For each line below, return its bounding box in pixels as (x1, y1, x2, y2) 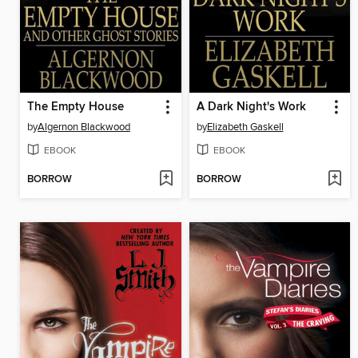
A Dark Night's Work (196, 99, 306, 114)
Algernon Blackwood (38, 120, 130, 133)
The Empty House (27, 99, 124, 114)
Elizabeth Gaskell (206, 120, 284, 133)
